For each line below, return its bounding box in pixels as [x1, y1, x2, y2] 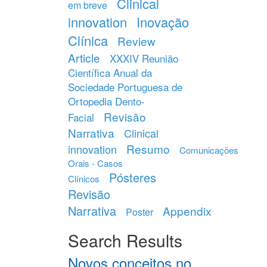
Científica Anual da [68, 65, 152, 80]
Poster [126, 205, 153, 219]
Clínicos [68, 172, 100, 185]
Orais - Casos [68, 157, 123, 169]
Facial [68, 110, 94, 125]
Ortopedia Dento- [68, 94, 145, 108]
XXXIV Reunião [110, 51, 178, 66]
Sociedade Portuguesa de [68, 79, 182, 94]
